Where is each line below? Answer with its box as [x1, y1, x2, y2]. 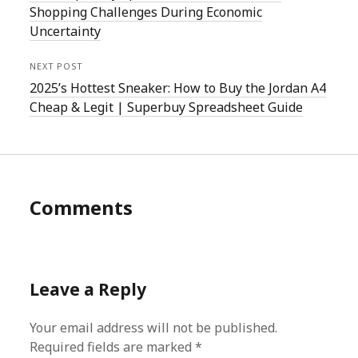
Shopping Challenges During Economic [30, 3, 263, 21]
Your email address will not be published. [30, 319, 278, 336]
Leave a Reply [30, 278, 147, 300]
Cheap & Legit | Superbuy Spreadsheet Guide [30, 98, 304, 116]
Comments [30, 194, 133, 221]
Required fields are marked [30, 338, 196, 356]
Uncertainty [30, 22, 101, 40]
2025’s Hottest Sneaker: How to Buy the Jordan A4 [30, 79, 327, 97]
